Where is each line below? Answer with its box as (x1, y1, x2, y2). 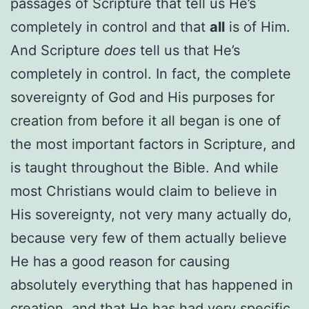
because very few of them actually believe (10, 229, 287, 246)
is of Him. (225, 18, 290, 35)
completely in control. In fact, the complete (10, 65, 291, 82)
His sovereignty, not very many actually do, (10, 206, 292, 223)
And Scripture (10, 41, 104, 59)
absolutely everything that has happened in (10, 276, 293, 293)
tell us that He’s (136, 41, 240, 59)
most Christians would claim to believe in (10, 182, 277, 199)
